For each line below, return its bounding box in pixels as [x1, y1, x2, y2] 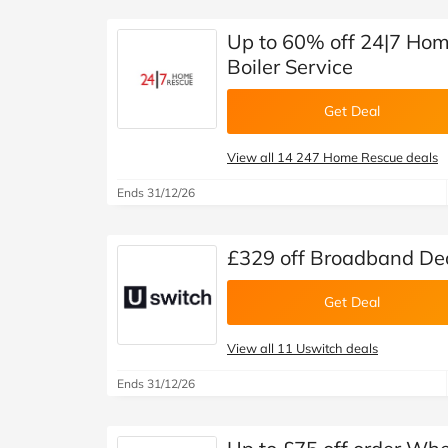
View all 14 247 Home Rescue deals [227, 149, 438, 165]
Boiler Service [227, 54, 353, 79]
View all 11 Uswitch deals [227, 340, 378, 356]
